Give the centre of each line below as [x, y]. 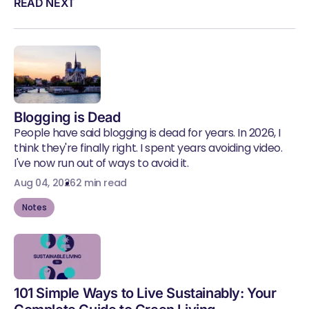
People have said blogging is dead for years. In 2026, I [147, 133]
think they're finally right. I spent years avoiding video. [148, 148]
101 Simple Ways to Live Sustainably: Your [145, 293]
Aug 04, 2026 [45, 183]
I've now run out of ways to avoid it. [101, 163]
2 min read [101, 183]
